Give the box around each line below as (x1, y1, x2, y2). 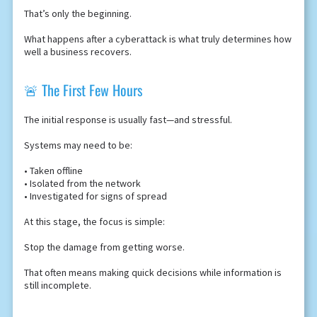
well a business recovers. (23, 45, 132, 59)
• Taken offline (23, 164, 83, 178)
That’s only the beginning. (23, 7, 132, 21)
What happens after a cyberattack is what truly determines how (23, 33, 292, 46)
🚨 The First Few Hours (23, 79, 142, 101)
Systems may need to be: (23, 139, 132, 152)
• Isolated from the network (23, 177, 141, 190)
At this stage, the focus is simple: (23, 215, 165, 229)
